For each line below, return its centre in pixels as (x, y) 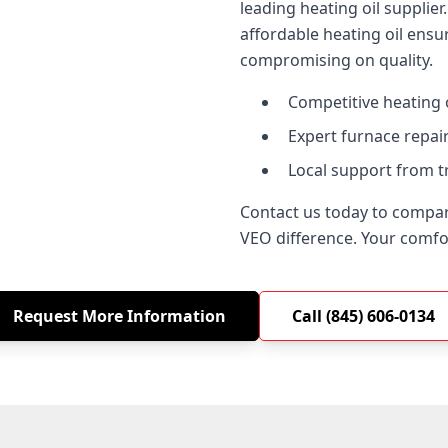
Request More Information (119, 315)
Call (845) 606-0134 (363, 315)
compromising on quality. (336, 59)
